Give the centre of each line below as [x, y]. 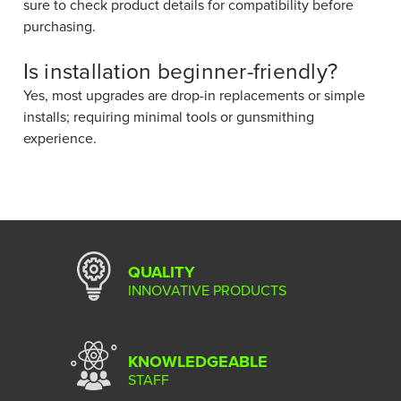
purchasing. [59, 26]
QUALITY [162, 272]
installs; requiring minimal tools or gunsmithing [168, 116]
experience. [60, 137]
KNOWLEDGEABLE [198, 361]
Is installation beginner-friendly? [180, 70]
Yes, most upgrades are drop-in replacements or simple [194, 94]
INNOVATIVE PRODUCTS [207, 290]
